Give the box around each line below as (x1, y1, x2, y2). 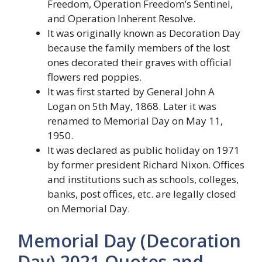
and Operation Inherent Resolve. (47, 11, 195, 25)
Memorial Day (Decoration (18, 229, 241, 253)
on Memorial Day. (47, 201, 130, 215)
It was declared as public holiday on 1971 (47, 143, 240, 157)
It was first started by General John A (47, 84, 215, 98)
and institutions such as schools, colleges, (47, 172, 239, 186)
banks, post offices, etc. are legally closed (47, 187, 236, 201)
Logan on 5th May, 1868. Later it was (47, 99, 216, 113)
